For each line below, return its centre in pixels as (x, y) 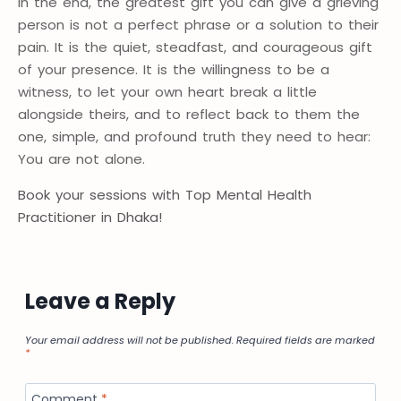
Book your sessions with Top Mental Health (165, 194)
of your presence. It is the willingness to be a (174, 69)
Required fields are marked (306, 341)
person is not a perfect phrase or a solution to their (198, 24)
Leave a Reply (100, 301)
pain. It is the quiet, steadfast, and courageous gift (195, 47)
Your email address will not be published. (129, 341)
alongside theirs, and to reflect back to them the (189, 114)
